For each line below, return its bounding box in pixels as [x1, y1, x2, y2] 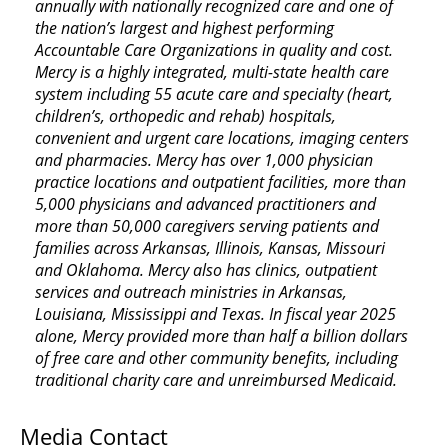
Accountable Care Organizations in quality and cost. [35, 38, 393, 61]
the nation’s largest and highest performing [35, 16, 334, 39]
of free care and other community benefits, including [35, 346, 398, 369]
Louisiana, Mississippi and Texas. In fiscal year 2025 [35, 302, 396, 325]
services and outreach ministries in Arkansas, [35, 280, 347, 303]
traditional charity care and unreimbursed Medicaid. [35, 368, 397, 391]
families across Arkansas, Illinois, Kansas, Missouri [35, 236, 385, 259]
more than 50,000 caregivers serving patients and [35, 214, 379, 237]
